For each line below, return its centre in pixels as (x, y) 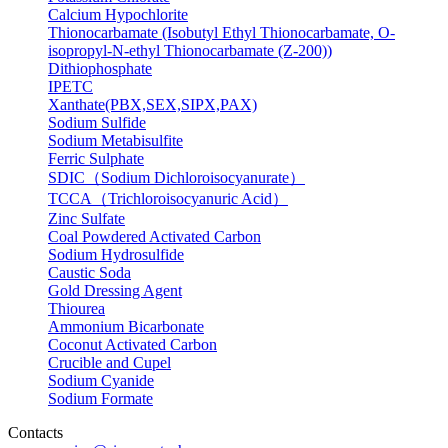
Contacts (35, 432)
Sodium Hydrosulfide (116, 254)
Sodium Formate (100, 398)
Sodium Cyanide (101, 380)
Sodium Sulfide (97, 122)
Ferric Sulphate (96, 158)
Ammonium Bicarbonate (126, 326)
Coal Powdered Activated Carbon (154, 236)
